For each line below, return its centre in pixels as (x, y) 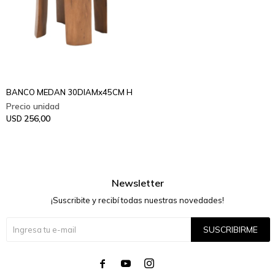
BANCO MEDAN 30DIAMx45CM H (69, 92)
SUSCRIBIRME (230, 229)
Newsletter (137, 183)
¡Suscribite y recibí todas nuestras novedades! (137, 200)
